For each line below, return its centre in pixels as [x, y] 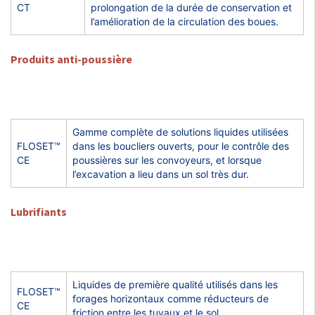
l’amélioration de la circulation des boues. [185, 21]
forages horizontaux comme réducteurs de [171, 298]
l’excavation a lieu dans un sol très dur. [161, 174]
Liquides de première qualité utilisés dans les [175, 284]
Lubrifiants [39, 212]
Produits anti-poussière [71, 59]
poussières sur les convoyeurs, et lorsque [167, 160]
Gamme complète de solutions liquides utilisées [180, 132]
